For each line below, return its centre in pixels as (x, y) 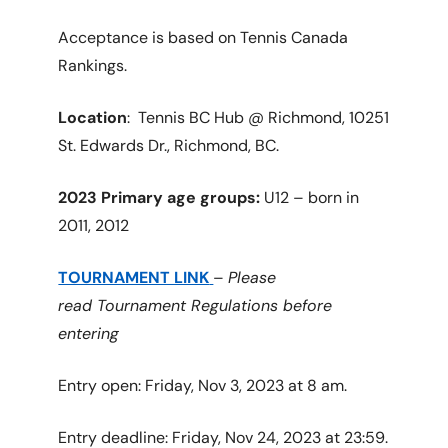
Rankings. (93, 65)
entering (89, 333)
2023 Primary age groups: (159, 197)
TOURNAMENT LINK (134, 277)
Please (252, 277)
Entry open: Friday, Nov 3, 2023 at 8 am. (203, 385)
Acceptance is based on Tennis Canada (203, 37)
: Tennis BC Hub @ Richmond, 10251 (258, 117)
